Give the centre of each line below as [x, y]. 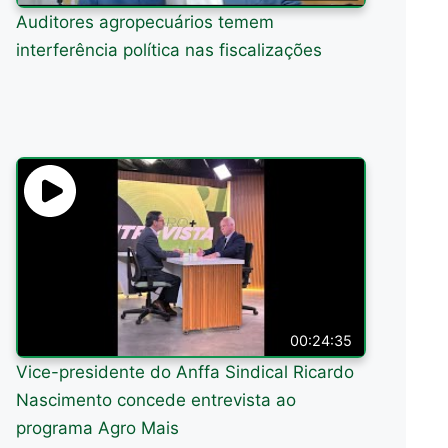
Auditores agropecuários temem [145, 21]
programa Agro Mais [98, 428]
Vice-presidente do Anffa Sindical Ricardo [185, 372]
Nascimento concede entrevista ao [156, 400]
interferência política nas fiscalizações [169, 49]
